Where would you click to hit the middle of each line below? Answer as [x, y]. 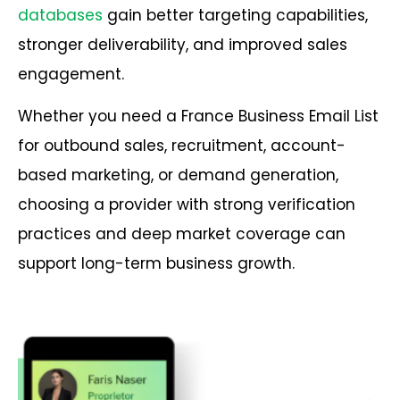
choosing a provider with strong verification [187, 205]
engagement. [71, 74]
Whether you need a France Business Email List [198, 117]
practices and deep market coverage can [182, 234]
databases [60, 15]
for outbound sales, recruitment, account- [182, 146]
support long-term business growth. [156, 264]
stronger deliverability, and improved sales [183, 44]
